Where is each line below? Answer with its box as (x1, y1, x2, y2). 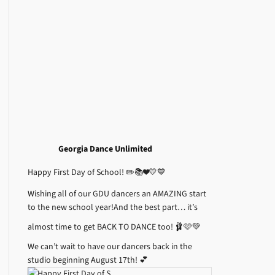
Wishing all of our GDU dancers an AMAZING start (28, 188, 207, 200)
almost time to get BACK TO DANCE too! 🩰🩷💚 (28, 221, 201, 233)
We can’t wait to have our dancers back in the (28, 241, 193, 253)
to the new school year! (28, 201, 114, 214)
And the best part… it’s (114, 201, 198, 214)
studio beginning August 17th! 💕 (28, 254, 149, 266)
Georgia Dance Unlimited (58, 143, 153, 155)
